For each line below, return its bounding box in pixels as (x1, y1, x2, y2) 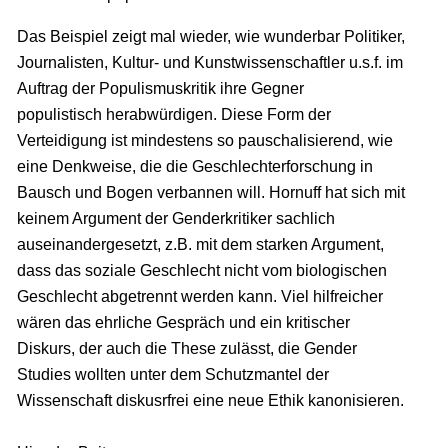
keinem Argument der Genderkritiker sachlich (16, 210, 335, 228)
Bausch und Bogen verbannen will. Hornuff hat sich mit (16, 184, 405, 202)
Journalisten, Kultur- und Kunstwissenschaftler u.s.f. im (16, 54, 403, 72)
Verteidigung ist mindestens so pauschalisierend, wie (16, 132, 393, 150)
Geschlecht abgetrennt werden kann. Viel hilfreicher (16, 288, 383, 306)
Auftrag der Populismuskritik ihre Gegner (16, 80, 304, 98)
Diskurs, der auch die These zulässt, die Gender (16, 340, 357, 358)
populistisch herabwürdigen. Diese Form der (16, 106, 331, 124)
